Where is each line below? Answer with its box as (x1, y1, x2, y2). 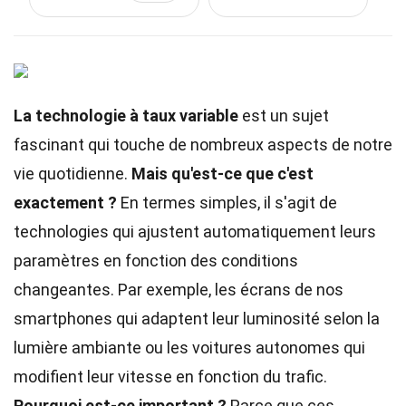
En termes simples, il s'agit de (117, 193, 337, 212)
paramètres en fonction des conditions (14, 251, 298, 270)
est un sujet (238, 106, 329, 125)
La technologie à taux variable (14, 106, 238, 125)
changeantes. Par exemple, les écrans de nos (14, 280, 343, 299)
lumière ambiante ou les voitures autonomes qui (14, 338, 365, 357)
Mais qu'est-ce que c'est (131, 164, 314, 183)
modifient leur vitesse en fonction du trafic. (14, 367, 327, 386)
